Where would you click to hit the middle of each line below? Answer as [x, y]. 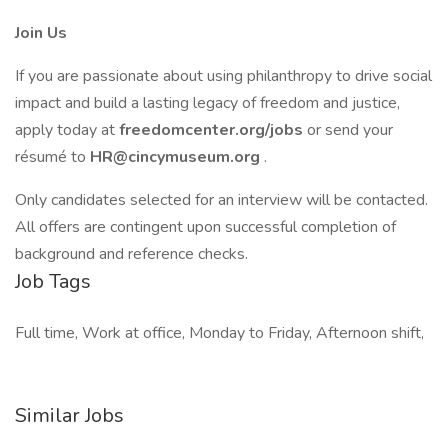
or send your [350, 130]
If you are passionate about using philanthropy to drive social [223, 76]
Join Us [41, 33]
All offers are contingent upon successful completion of [205, 227]
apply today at [67, 130]
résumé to [52, 157]
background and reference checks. [131, 254]
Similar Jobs [69, 415]
